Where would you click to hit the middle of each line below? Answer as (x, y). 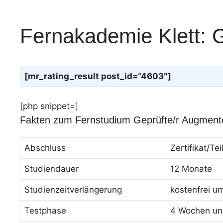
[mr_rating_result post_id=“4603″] (98, 76)
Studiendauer (52, 168)
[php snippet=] (49, 106)
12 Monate (191, 168)
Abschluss (45, 148)
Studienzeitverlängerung (73, 189)
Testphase (45, 210)
